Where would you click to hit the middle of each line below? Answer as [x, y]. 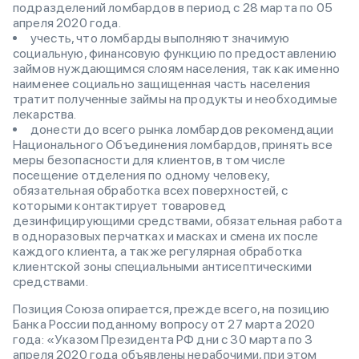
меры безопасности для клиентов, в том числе [149, 160]
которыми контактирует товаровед [119, 206]
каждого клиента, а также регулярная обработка [158, 251]
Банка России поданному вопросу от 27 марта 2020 [164, 324]
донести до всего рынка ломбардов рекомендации [182, 129]
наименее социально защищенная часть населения [162, 84]
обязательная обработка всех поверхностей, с [150, 190]
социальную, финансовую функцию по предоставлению [175, 53]
